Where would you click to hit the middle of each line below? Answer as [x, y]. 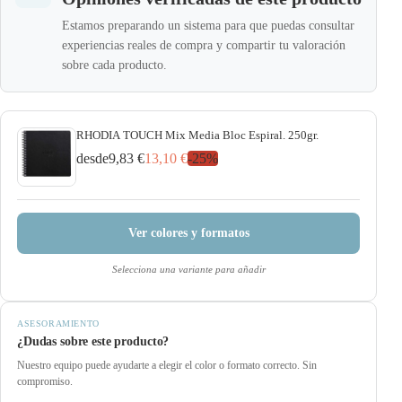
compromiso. [45, 381]
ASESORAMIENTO [58, 323]
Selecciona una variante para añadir [188, 269]
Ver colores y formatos [188, 232]
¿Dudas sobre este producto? [93, 341]
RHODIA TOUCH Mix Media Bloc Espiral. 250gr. [197, 135]
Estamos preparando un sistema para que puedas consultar [208, 25]
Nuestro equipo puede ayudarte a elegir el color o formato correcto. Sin [167, 365]
